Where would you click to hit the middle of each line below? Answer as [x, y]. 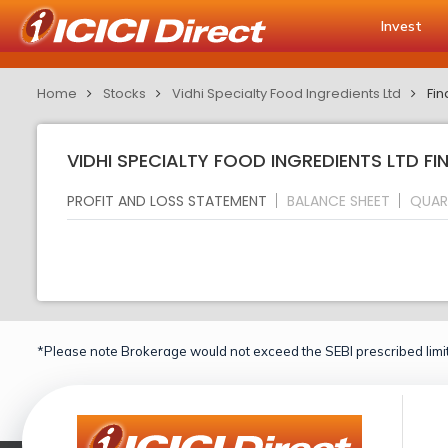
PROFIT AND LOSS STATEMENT [167, 200]
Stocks [124, 93]
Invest [401, 26]
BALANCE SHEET [338, 200]
